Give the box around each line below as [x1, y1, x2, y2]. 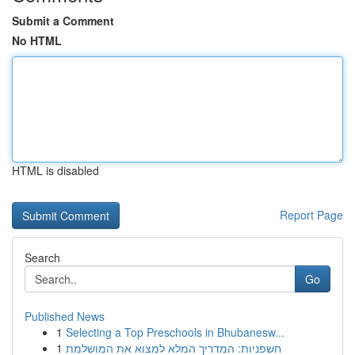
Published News [25, 308, 105, 324]
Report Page [280, 207, 343, 223]
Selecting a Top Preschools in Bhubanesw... [66, 324, 284, 340]
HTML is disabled [12, 162, 99, 178]
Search [25, 250, 60, 265]
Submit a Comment [12, 13, 114, 29]
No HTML [12, 32, 62, 48]
